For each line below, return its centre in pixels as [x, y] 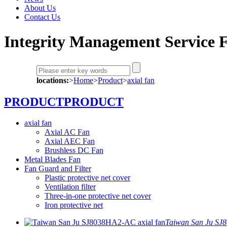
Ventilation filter [70, 187]
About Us [40, 8]
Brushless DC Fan [74, 150]
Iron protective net [74, 205]
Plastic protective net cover [87, 178]
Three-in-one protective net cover [98, 196]
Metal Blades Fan [52, 160]
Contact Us [42, 17]
